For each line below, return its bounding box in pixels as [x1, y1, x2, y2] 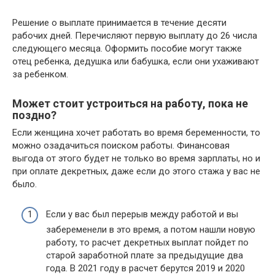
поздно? [12, 109, 56, 122]
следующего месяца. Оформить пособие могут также [12, 43, 242, 54]
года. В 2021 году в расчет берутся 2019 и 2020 [46, 262, 245, 274]
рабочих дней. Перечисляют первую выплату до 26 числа [12, 30, 257, 41]
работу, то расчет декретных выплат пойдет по [46, 236, 249, 248]
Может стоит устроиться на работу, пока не [12, 97, 248, 110]
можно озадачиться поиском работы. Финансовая [12, 140, 230, 151]
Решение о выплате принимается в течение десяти [12, 17, 227, 28]
